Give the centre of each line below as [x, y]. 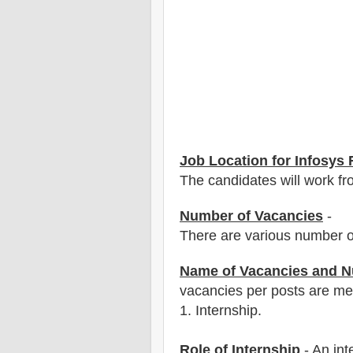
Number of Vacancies [251, 216]
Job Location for [237, 160]
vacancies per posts [244, 290]
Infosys [320, 160]
